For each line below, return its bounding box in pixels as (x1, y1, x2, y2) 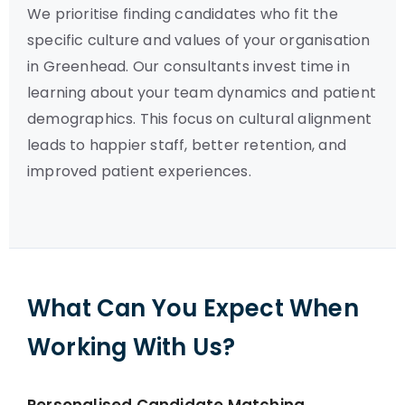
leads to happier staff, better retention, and (27, 135, 347, 155)
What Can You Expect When (27, 292, 359, 325)
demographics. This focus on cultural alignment (27, 108, 372, 129)
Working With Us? (27, 331, 236, 363)
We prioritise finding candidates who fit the (27, 4, 338, 24)
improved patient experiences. (27, 161, 251, 182)
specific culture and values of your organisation (27, 30, 371, 51)
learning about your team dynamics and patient (27, 82, 377, 103)
